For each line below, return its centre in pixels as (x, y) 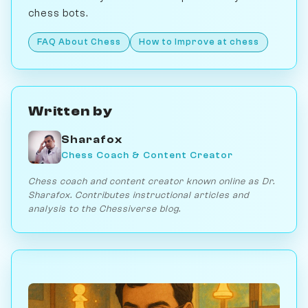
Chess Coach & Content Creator (147, 155)
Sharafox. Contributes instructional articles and (139, 195)
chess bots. (58, 13)
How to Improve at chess (199, 42)
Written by (70, 111)
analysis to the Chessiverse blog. (104, 208)
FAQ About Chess (79, 42)
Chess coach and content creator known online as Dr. (152, 181)
